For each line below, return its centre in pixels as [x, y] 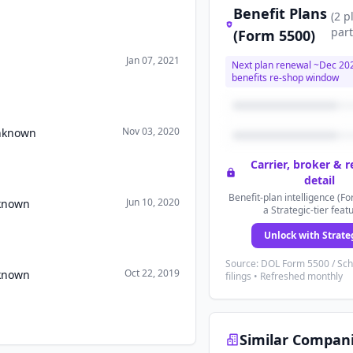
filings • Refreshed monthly [284, 276]
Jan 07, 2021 [153, 60]
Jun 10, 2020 [153, 202]
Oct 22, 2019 [152, 273]
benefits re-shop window [286, 78]
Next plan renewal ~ [276, 65]
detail [319, 180]
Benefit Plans [281, 13]
